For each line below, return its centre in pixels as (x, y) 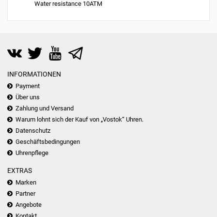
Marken (26, 182)
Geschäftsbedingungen (48, 142)
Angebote (29, 205)
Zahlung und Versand (45, 108)
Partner (25, 194)
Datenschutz (33, 131)
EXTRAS (20, 170)
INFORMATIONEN (34, 74)
